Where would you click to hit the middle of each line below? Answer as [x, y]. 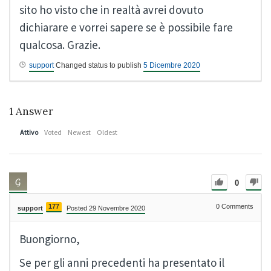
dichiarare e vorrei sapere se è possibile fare [126, 27]
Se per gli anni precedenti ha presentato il [122, 262]
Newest [79, 132]
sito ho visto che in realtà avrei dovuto [111, 9]
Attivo [29, 132]
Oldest [107, 132]
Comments [237, 206]
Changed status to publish [99, 65]
